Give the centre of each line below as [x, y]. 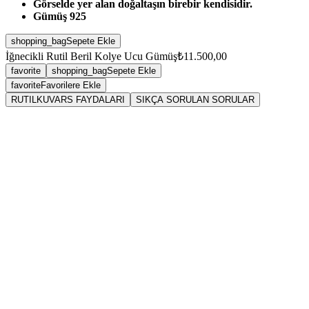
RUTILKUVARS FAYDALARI [68, 99]
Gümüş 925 [60, 16]
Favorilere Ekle [71, 85]
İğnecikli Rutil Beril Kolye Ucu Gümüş [91, 56]
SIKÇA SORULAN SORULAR [195, 99]
